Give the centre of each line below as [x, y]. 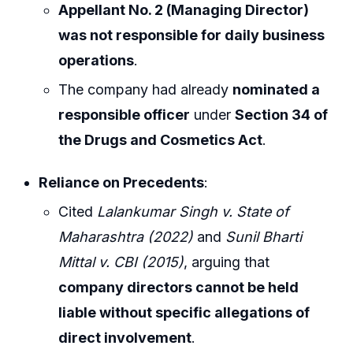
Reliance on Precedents [122, 182]
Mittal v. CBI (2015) [121, 262]
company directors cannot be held [179, 288]
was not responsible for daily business [192, 35]
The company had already [146, 90]
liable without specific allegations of [184, 313]
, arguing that [227, 262]
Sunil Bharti [264, 237]
